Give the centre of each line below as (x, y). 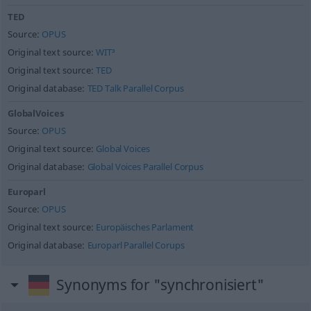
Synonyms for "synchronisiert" (160, 285)
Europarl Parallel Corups (136, 245)
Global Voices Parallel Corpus (145, 167)
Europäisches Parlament (145, 227)
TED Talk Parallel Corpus (135, 89)
